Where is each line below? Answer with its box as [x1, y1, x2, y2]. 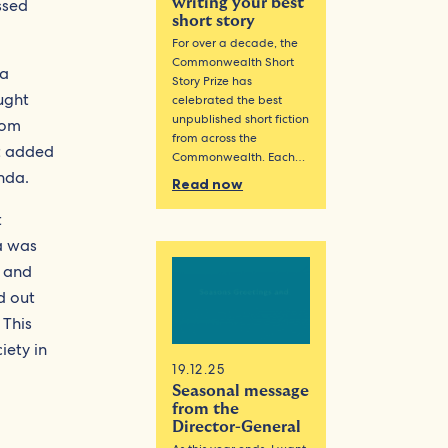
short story [172, 13, 256, 30]
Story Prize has [172, 73, 253, 90]
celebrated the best [172, 92, 283, 109]
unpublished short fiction [172, 111, 310, 128]
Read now [172, 175, 244, 194]
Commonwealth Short [172, 54, 295, 71]
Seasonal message [172, 382, 310, 399]
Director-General [172, 418, 302, 435]
